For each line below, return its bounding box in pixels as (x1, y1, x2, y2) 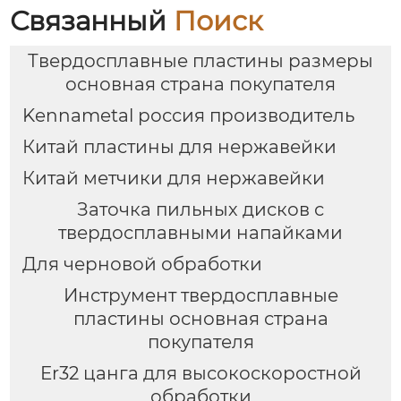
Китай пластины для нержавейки (21, 136, 337, 158)
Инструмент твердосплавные (63, 285, 338, 307)
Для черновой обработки (21, 253, 262, 276)
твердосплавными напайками (58, 222, 343, 244)
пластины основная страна (73, 308, 328, 330)
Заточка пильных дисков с (77, 199, 324, 221)
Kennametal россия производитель (21, 105, 354, 127)
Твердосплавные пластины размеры (28, 50, 373, 73)
